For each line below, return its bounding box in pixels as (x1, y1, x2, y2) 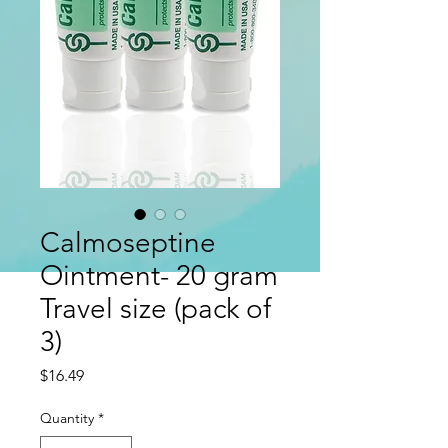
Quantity (40, 408, 94, 427)
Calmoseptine (40, 225, 216, 259)
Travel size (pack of (40, 291, 271, 325)
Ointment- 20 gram (40, 258, 278, 292)
